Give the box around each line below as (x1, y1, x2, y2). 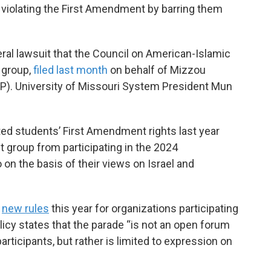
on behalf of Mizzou (108, 64, 206, 76)
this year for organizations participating (49, 202, 238, 215)
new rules (2, 202, 49, 215)
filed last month (33, 64, 108, 76)
